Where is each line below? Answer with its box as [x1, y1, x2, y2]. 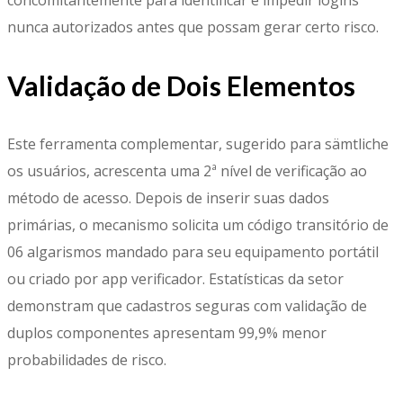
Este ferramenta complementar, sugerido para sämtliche [7, 133, 389, 154]
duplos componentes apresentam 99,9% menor [7, 322, 327, 343]
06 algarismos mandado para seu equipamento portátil [7, 241, 379, 262]
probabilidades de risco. [7, 349, 166, 370]
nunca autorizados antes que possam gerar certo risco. [7, 16, 379, 37]
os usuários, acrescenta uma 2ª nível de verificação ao [7, 160, 367, 181]
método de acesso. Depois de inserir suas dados [7, 187, 329, 208]
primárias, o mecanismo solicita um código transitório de [7, 214, 389, 235]
